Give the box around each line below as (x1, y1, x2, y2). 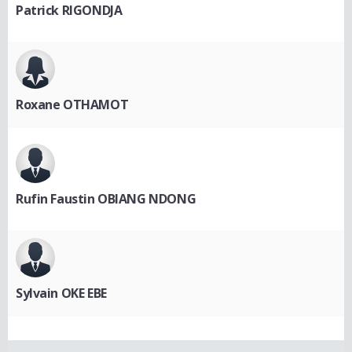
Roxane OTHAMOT (16, 96, 129, 114)
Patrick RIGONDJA (16, 2, 123, 20)
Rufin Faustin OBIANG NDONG (16, 190, 196, 208)
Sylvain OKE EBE (16, 284, 107, 302)
